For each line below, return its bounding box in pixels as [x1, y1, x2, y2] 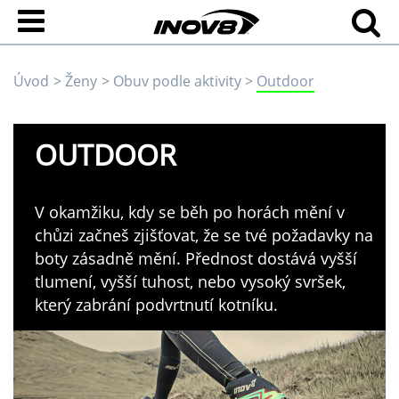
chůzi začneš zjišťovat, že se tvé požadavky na [35, 224, 373, 246]
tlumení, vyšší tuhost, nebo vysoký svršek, [35, 270, 346, 292]
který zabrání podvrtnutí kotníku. [35, 293, 278, 315]
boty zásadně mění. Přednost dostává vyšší [35, 247, 357, 269]
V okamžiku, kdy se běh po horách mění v [35, 200, 345, 223]
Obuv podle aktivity [112, 70, 241, 91]
